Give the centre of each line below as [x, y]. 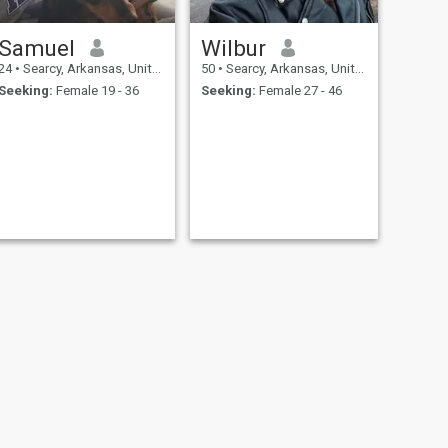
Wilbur [233, 47]
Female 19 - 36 [95, 91]
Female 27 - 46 [298, 91]
